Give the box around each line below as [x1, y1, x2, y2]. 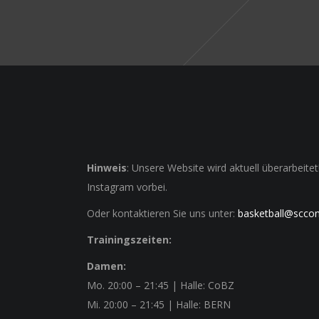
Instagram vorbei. [87, 180, 167, 194]
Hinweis [87, 161, 127, 174]
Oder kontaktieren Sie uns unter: [87, 206, 238, 220]
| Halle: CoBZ [169, 278, 234, 292]
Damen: [87, 259, 126, 273]
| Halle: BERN [164, 298, 231, 311]
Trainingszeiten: [87, 233, 172, 246]
